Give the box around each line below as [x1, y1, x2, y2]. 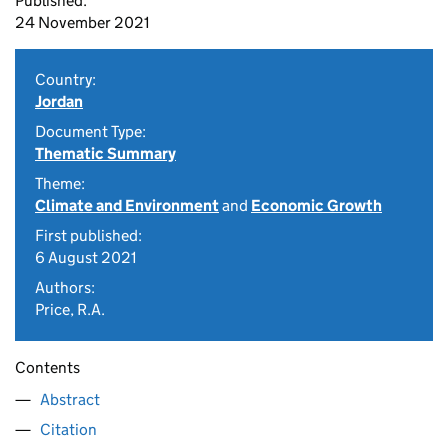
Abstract [40, 390, 100, 409]
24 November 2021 [15, 13, 150, 32]
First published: [35, 226, 142, 245]
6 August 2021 [35, 248, 137, 267]
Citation [40, 420, 97, 439]
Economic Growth [251, 196, 382, 215]
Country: [35, 70, 96, 89]
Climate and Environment [35, 196, 219, 215]
